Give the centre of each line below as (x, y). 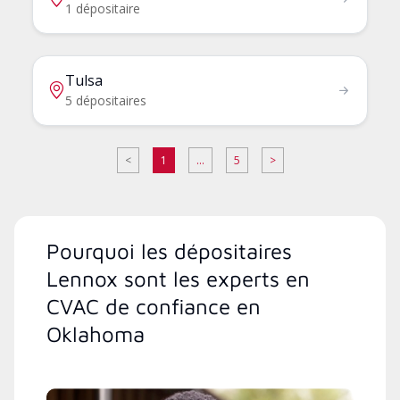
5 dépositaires (106, 100)
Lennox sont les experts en (178, 279)
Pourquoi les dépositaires (169, 251)
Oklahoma (96, 334)
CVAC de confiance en (154, 307)
